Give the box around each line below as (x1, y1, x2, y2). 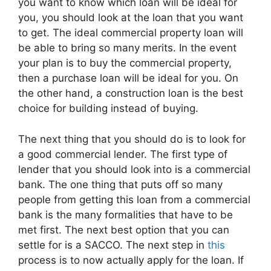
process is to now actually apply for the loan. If (18, 253, 244, 266)
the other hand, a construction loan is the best (18, 87, 243, 99)
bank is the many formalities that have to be (18, 208, 233, 221)
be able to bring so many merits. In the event (18, 42, 237, 54)
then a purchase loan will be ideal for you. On (18, 72, 238, 84)
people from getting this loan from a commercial (18, 193, 250, 206)
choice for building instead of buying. (18, 102, 198, 114)
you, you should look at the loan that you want (18, 11, 243, 24)
